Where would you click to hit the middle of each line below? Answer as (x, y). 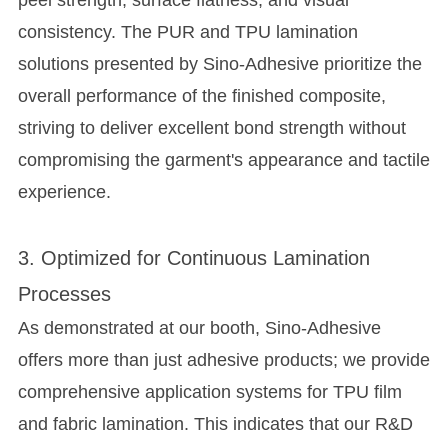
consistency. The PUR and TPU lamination (187, 32)
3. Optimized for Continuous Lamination (193, 258)
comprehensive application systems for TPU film (209, 392)
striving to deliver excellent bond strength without (211, 128)
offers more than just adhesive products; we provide (223, 360)
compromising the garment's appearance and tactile (223, 160)
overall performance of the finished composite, (201, 96)
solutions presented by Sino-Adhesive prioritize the (219, 64)
